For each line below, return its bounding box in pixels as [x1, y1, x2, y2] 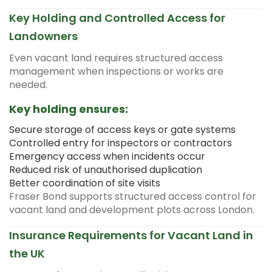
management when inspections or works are [9, 64, 223, 78]
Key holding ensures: [9, 101, 128, 117]
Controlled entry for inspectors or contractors [9, 135, 232, 150]
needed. [9, 77, 47, 92]
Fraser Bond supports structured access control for [9, 189, 256, 203]
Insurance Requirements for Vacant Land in [9, 227, 253, 243]
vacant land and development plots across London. [9, 202, 254, 217]
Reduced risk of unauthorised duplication [9, 162, 202, 177]
